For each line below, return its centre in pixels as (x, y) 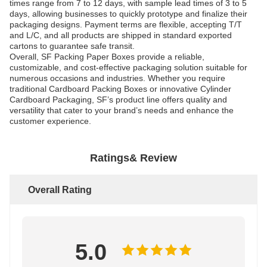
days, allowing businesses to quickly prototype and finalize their (128, 14)
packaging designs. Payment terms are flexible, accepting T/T (126, 24)
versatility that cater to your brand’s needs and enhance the (122, 110)
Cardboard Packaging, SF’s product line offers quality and (118, 100)
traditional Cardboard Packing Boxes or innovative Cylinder (120, 89)
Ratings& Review (133, 158)
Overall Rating (60, 190)
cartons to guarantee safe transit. (72, 46)
